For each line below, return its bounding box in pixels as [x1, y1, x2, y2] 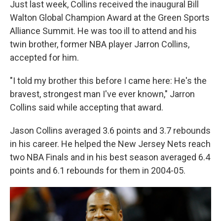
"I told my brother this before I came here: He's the [10, 75, 207, 86]
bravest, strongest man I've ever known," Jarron [10, 89, 195, 99]
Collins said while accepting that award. [10, 102, 163, 112]
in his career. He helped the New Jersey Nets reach [10, 139, 211, 149]
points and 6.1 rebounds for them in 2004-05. [10, 165, 185, 176]
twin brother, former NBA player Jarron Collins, [10, 39, 189, 49]
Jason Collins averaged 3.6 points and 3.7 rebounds [10, 125, 211, 136]
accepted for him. [10, 52, 79, 63]
